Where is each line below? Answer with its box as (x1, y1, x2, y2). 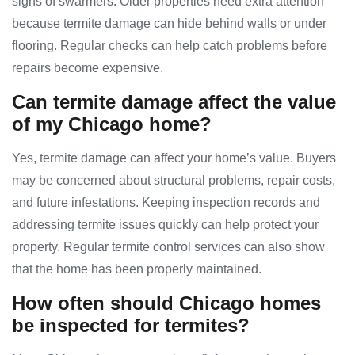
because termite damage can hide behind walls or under (12, 17, 326, 31)
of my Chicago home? (12, 113, 212, 136)
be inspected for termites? (12, 315, 250, 337)
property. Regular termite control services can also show (12, 240, 325, 254)
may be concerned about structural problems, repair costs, (12, 174, 335, 188)
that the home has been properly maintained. (12, 262, 261, 277)
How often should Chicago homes (12, 292, 321, 315)
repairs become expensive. (12, 61, 163, 75)
